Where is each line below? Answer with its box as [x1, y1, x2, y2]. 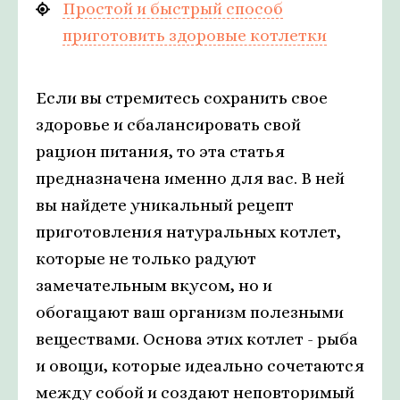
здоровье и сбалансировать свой [36, 115, 301, 135]
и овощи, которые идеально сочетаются [36, 356, 364, 376]
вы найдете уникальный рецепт [36, 196, 294, 215]
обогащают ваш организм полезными [36, 303, 344, 322]
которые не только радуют [36, 249, 256, 269]
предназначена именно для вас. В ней [36, 169, 345, 188]
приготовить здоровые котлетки [62, 26, 327, 46]
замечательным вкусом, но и [36, 276, 272, 296]
